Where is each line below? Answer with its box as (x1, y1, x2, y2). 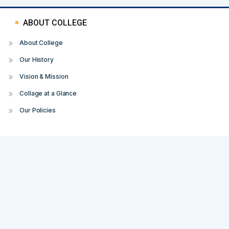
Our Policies (19, 106, 56, 114)
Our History (19, 56, 54, 63)
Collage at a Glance (19, 89, 77, 97)
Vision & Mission (19, 73, 68, 80)
